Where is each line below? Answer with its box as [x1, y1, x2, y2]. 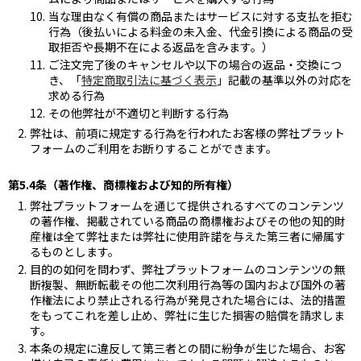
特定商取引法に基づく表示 [81, 71, 217, 88]
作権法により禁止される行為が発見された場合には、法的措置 [30, 291, 346, 308]
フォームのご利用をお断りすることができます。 [30, 139, 277, 156]
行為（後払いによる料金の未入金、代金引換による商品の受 [48, 23, 353, 39]
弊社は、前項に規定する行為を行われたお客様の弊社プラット [30, 124, 345, 141]
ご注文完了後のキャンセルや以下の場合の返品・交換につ [48, 56, 342, 73]
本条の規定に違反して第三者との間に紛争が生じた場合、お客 [30, 339, 346, 356]
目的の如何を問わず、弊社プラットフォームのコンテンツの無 [30, 260, 345, 277]
